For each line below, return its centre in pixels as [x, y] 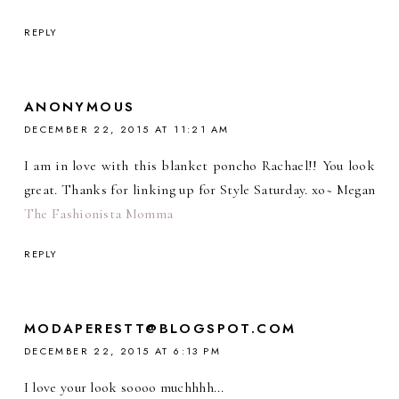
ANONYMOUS [79, 107]
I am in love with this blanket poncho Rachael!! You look [199, 166]
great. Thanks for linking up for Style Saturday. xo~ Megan [199, 190]
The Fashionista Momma [98, 214]
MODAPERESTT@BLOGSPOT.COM [160, 329]
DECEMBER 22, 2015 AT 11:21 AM [126, 130]
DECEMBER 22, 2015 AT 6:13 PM [122, 351]
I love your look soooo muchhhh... [124, 388]
